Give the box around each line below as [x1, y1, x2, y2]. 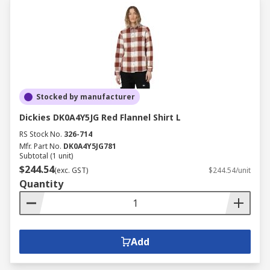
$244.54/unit [209, 165, 251, 175]
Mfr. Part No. [19, 141, 61, 151]
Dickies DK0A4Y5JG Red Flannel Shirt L [19, 111, 181, 123]
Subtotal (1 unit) [19, 151, 73, 161]
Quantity [19, 177, 63, 190]
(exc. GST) [54, 165, 88, 175]
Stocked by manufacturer [36, 92, 135, 102]
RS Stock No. [19, 129, 62, 139]
